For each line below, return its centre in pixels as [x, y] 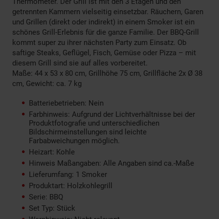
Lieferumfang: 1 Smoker [68, 174]
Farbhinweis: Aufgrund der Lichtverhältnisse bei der [112, 114]
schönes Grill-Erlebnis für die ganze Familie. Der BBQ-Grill [106, 32]
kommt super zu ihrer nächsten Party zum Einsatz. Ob [99, 42]
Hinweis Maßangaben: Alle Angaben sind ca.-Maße [111, 163]
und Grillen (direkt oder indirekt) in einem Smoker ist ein [103, 22]
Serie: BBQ [46, 197]
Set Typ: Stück [52, 208]
